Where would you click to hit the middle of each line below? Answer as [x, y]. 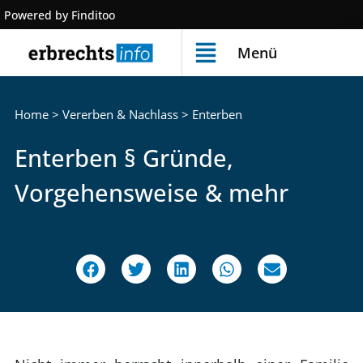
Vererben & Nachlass [120, 115]
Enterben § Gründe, [124, 158]
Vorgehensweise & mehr [151, 193]
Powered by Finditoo [60, 15]
